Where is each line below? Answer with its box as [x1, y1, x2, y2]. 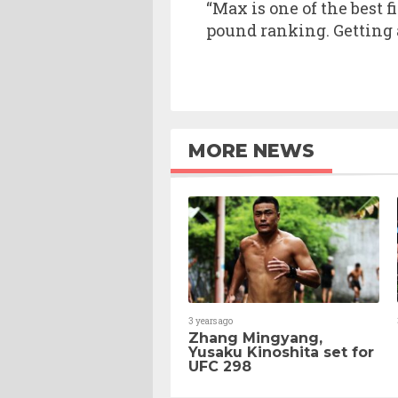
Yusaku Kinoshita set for [188, 344, 374, 362]
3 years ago [188, 315, 233, 328]
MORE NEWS [188, 139, 314, 163]
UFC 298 [188, 358, 251, 376]
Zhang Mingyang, [188, 330, 322, 347]
